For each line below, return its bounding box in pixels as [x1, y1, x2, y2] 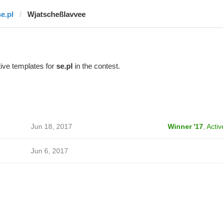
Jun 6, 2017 [30, 147, 68, 155]
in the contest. [72, 62, 120, 70]
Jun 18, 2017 [30, 122, 72, 130]
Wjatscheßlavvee [27, 10, 86, 18]
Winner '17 [167, 122, 203, 130]
